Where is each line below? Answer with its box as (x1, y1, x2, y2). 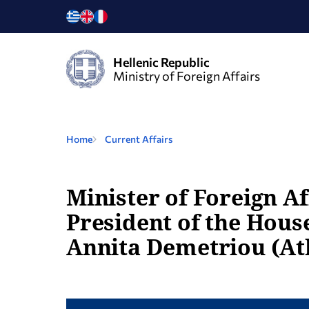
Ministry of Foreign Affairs (113, 68, 260, 83)
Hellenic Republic (113, 54, 210, 70)
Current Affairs (105, 133, 172, 145)
